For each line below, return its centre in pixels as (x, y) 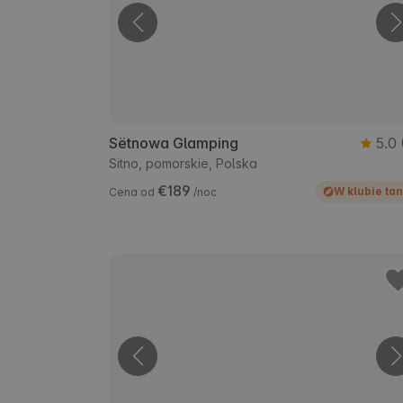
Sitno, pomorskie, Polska (183, 164)
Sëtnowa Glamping (174, 143)
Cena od (133, 193)
